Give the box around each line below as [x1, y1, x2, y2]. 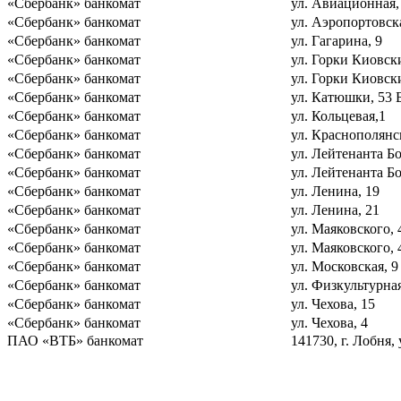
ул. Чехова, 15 [291, 295, 375, 311]
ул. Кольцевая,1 [291, 107, 386, 124]
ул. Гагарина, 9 [291, 32, 382, 48]
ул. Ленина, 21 [291, 201, 380, 218]
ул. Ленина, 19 [291, 183, 380, 199]
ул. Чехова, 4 [291, 314, 368, 330]
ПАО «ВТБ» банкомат [7, 332, 143, 348]
